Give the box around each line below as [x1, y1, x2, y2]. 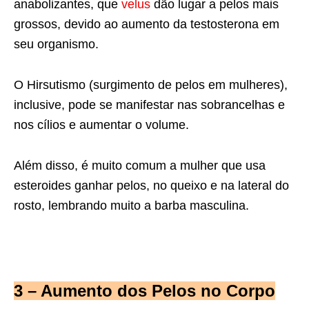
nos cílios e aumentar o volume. [14, 117, 189, 132]
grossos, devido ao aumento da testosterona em [14, 17, 279, 31]
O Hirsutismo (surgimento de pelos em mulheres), [14, 77, 288, 92]
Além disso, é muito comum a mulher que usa [14, 158, 266, 172]
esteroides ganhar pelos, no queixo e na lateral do [14, 178, 289, 192]
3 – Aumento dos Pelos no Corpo [14, 281, 275, 300]
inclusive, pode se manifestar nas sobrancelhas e [14, 97, 285, 112]
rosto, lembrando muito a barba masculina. [14, 198, 249, 212]
